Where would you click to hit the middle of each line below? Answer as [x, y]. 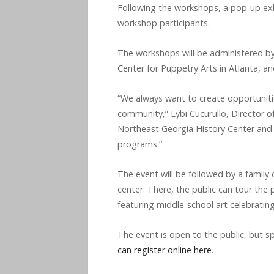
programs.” [140, 144]
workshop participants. [164, 23]
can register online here [165, 250]
